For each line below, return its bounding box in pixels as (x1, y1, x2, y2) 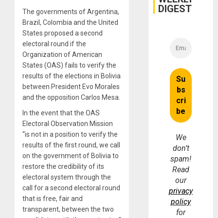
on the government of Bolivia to (22, 151, 119, 160)
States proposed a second (22, 29, 103, 37)
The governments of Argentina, (22, 7, 119, 16)
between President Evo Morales (22, 82, 120, 91)
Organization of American (22, 50, 102, 58)
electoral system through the (22, 173, 111, 181)
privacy (169, 186, 193, 196)
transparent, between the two (22, 205, 114, 213)
